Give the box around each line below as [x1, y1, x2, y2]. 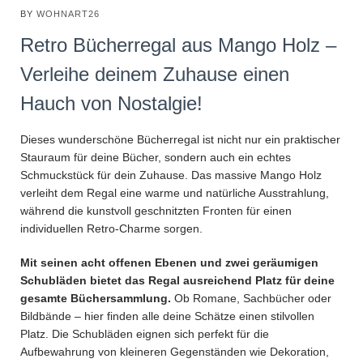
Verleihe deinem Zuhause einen [20, 62, 289, 85]
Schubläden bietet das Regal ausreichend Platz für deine [20, 274, 335, 288]
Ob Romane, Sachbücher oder [171, 292, 331, 305]
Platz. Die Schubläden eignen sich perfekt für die [20, 327, 269, 341]
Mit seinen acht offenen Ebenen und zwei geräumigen [20, 256, 318, 270]
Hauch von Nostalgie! [20, 92, 203, 114]
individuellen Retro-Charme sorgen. [20, 222, 203, 236]
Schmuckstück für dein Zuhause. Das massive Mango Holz [20, 169, 322, 182]
